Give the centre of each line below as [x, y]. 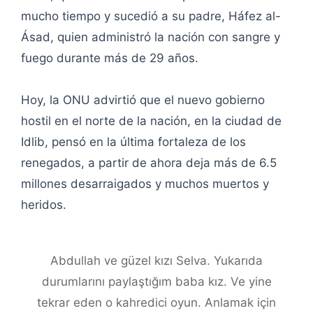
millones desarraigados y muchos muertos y [145, 184]
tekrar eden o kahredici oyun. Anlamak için [156, 303]
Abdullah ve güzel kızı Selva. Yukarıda [156, 261]
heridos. [44, 205]
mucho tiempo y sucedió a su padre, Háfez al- [151, 16]
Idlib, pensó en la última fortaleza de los [133, 142]
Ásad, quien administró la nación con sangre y [151, 37]
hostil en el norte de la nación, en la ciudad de [151, 121]
